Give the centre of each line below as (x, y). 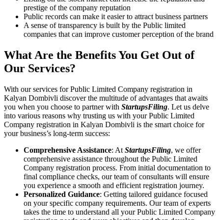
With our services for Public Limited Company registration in (98, 89)
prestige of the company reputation (77, 7)
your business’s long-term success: (58, 133)
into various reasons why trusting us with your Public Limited (99, 115)
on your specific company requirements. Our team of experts (117, 203)
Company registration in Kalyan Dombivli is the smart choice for (104, 124)
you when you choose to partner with (63, 107)
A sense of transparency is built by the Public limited (105, 25)
